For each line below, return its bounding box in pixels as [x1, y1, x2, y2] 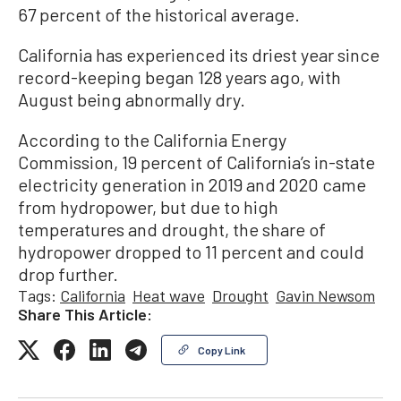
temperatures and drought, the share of [18, 218, 326, 240]
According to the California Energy [18, 128, 286, 150]
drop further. [18, 262, 118, 285]
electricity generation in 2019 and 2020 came [18, 173, 366, 195]
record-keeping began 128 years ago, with [18, 65, 341, 88]
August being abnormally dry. [18, 88, 245, 110]
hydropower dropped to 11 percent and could [18, 240, 364, 262]
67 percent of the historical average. [18, 3, 300, 25]
